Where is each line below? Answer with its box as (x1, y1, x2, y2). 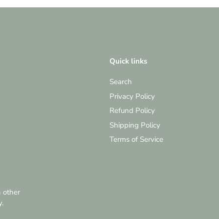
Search (109, 77, 132, 87)
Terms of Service (109, 134, 163, 145)
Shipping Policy (109, 120, 160, 130)
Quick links (109, 56, 147, 66)
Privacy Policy (109, 91, 155, 101)
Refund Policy (109, 106, 155, 116)
